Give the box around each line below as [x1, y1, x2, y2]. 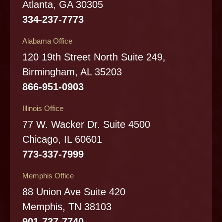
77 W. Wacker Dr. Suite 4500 [22, 118, 150, 130]
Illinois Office [22, 104, 63, 112]
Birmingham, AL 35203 [22, 66, 122, 77]
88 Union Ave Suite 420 [22, 186, 125, 197]
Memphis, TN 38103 [22, 201, 111, 212]
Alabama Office [22, 36, 72, 45]
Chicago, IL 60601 [22, 133, 102, 145]
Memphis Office [22, 171, 74, 180]
